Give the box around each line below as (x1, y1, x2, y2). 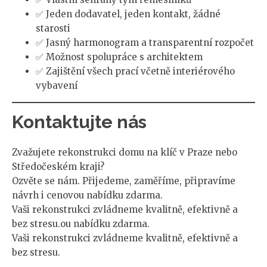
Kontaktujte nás (12, 111, 147, 132)
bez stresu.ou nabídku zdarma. (12, 218, 150, 229)
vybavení (36, 80, 77, 92)
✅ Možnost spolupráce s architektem (36, 51, 203, 63)
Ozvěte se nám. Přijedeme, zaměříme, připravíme (12, 175, 235, 187)
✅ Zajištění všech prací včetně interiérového (36, 66, 235, 77)
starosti (36, 23, 70, 35)
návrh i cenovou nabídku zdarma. (12, 189, 163, 201)
